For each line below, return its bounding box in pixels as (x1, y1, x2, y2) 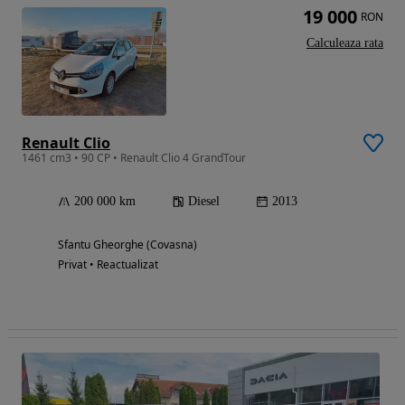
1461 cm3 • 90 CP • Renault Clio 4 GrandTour (22, 149, 246, 165)
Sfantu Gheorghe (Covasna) (58, 236, 197, 252)
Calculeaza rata (306, 35, 383, 50)
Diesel (188, 193, 220, 208)
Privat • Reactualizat (58, 256, 158, 272)
